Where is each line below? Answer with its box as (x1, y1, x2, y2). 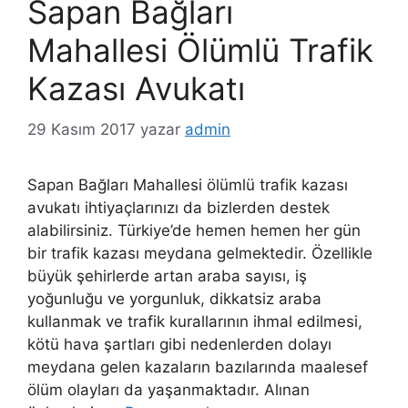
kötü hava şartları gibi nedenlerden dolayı (27, 334, 331, 353)
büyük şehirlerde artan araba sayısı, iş (27, 266, 307, 285)
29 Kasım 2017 (27, 119, 136, 138)
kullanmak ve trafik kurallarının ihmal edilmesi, (27, 311, 362, 331)
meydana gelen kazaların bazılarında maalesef (27, 357, 368, 376)
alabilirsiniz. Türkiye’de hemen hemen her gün (27, 220, 361, 240)
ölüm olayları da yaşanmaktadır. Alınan (27, 380, 310, 399)
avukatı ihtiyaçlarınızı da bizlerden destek (27, 198, 330, 217)
